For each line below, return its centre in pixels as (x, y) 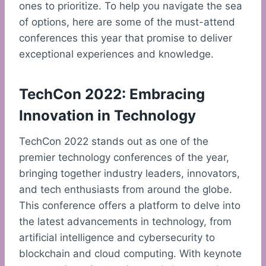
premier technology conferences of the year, (124, 158)
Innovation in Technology (107, 116)
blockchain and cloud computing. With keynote (130, 254)
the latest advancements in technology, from (125, 222)
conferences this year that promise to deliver (126, 38)
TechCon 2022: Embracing (112, 94)
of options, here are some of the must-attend (127, 22)
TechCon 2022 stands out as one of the (114, 142)
